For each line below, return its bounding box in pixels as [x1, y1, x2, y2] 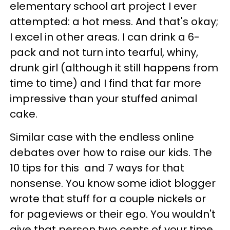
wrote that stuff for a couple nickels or [10, 191, 206, 206]
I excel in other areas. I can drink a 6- [10, 30, 200, 45]
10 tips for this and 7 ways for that [10, 161, 184, 176]
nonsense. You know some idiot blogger [10, 176, 216, 191]
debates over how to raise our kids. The [10, 145, 212, 160]
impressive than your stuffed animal [10, 91, 197, 106]
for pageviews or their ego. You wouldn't [10, 207, 216, 222]
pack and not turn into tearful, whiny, [10, 45, 198, 60]
